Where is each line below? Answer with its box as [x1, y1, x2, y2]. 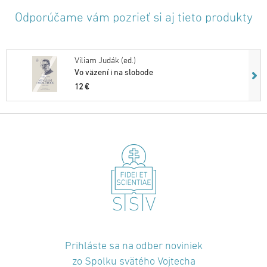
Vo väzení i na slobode [74, 66, 153, 77]
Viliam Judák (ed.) [74, 55, 136, 66]
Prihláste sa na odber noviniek [64, 240, 203, 253]
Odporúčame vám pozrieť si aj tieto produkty [14, 10, 253, 26]
